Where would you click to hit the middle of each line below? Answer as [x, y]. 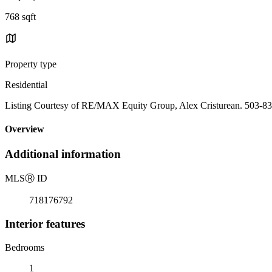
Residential [26, 84]
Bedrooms [25, 247]
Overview [25, 129]
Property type [31, 64]
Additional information [63, 154]
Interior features [45, 223]
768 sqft [20, 16]
